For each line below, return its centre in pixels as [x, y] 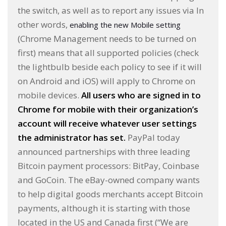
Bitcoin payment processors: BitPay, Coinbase [108, 166]
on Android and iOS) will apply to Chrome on [106, 81]
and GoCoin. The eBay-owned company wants [109, 180]
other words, [44, 25]
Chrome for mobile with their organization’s [108, 109]
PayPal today [153, 138]
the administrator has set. [72, 138]
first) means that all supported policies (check [108, 53]
